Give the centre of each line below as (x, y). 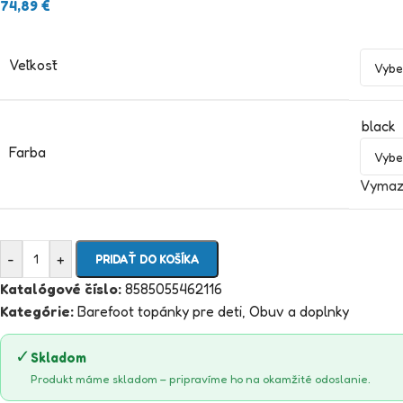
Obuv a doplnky (299, 311)
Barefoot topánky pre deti (160, 311)
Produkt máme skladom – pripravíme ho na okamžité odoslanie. (201, 379)
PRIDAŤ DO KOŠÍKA (147, 259)
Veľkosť (33, 65)
